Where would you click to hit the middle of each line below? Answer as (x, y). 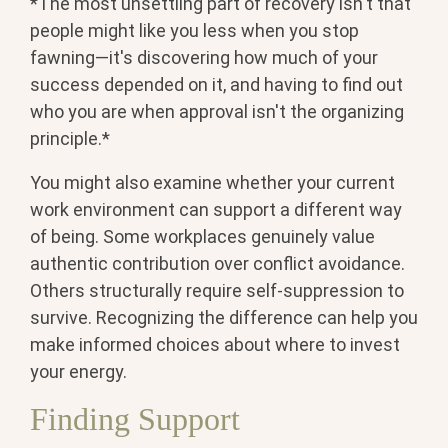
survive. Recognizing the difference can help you (224, 317)
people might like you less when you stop (194, 30)
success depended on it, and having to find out (216, 84)
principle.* (70, 138)
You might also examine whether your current (212, 182)
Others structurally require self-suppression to (217, 290)
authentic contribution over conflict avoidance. (217, 263)
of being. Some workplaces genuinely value (202, 236)
